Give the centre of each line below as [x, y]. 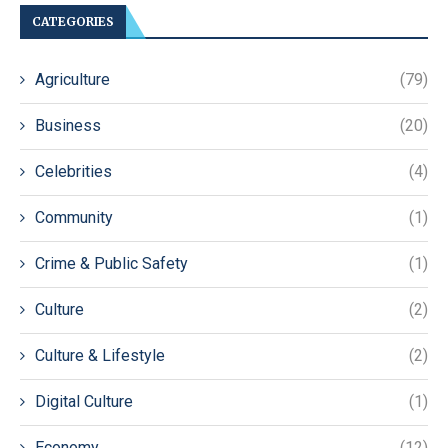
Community [74, 217]
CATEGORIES [73, 21]
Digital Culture [84, 401]
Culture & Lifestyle [100, 355]
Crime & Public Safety [111, 263]
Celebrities [73, 171]
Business [68, 125]
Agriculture [72, 79]
